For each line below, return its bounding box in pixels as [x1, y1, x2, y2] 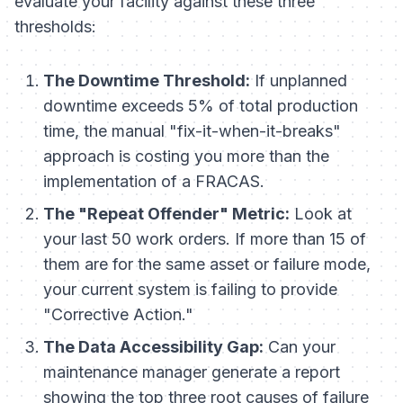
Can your [264, 337, 336, 357]
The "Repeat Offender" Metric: [43, 204, 290, 224]
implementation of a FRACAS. [43, 172, 264, 192]
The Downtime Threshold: [43, 71, 250, 91]
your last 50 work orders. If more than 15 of [43, 229, 366, 249]
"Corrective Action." [43, 305, 193, 325]
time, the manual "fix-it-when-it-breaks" [43, 121, 341, 141]
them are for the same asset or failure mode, [43, 255, 371, 274]
